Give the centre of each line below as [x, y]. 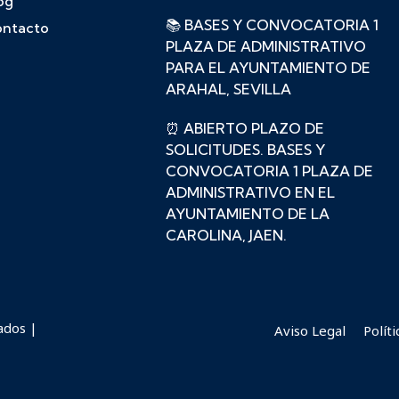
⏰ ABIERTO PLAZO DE [245, 129]
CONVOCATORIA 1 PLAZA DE [270, 171]
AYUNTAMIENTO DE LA [248, 214]
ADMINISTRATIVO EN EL [251, 193]
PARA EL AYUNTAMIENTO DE [269, 68]
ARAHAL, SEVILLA [229, 90]
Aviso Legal [310, 331]
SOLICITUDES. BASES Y [246, 150]
